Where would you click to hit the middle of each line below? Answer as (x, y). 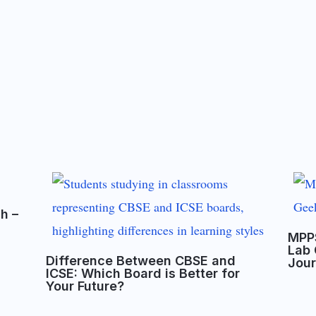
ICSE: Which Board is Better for (143, 273)
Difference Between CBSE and (141, 260)
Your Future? (85, 286)
